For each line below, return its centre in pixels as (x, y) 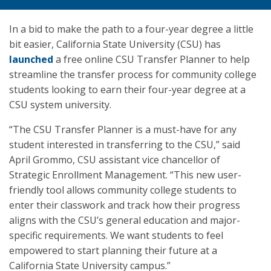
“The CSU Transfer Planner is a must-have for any (123, 129)
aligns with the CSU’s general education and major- (125, 220)
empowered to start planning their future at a (113, 250)
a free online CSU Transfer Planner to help (152, 59)
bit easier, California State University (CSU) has (115, 44)
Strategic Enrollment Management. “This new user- (125, 175)
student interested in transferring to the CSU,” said (125, 145)
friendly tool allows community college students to (123, 190)
